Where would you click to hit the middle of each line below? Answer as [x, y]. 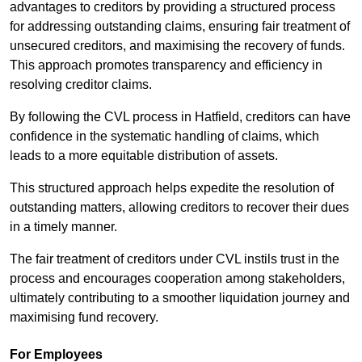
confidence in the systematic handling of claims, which [164, 137]
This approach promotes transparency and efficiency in [166, 65]
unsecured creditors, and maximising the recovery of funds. [177, 46]
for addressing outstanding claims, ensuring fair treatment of [180, 27]
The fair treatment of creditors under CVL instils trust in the [175, 259]
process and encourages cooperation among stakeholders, [177, 279]
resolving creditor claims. [81, 85]
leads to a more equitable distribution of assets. [145, 156]
